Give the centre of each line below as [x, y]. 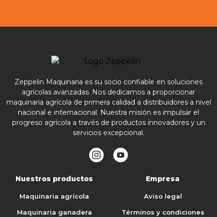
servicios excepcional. [108, 133]
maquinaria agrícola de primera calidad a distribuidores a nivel [108, 102]
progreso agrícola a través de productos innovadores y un [108, 123]
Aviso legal [163, 196]
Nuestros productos [54, 179]
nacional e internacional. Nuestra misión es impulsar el [108, 113]
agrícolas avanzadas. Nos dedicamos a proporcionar [108, 92]
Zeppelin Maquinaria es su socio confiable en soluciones [108, 82]
